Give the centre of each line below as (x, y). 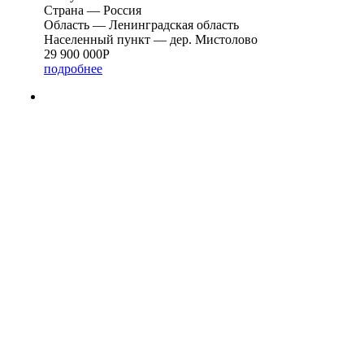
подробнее (73, 68)
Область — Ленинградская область (141, 24)
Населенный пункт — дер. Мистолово (151, 39)
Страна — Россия (93, 10)
